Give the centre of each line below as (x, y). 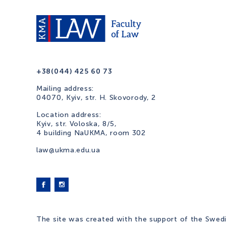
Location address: (69, 115)
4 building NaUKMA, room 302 (91, 133)
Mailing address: (65, 88)
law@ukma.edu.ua (68, 150)
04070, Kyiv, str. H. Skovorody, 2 (96, 97)
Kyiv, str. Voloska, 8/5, (77, 124)
